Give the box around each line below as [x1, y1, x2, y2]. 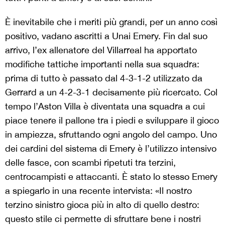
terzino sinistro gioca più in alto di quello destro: [5, 199, 199, 210]
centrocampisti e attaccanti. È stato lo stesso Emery [5, 171, 217, 182]
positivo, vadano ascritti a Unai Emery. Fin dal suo [5, 30, 207, 41]
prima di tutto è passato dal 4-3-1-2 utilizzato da [5, 72, 202, 83]
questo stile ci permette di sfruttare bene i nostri [5, 213, 201, 224]
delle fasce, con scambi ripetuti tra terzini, [5, 157, 176, 168]
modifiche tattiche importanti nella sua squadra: [5, 58, 199, 69]
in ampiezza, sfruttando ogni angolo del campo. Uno [5, 129, 217, 140]
